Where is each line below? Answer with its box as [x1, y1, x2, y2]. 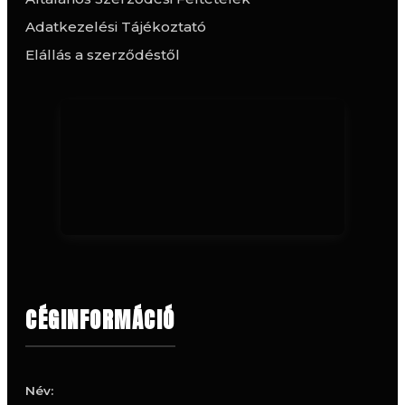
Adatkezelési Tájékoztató [25, 17, 206, 35]
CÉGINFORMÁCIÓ [25, 303, 175, 336]
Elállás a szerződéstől [25, 45, 180, 63]
